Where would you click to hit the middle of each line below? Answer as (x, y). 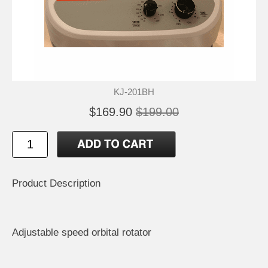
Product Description (56, 183)
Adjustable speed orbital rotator (82, 232)
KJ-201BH (134, 92)
